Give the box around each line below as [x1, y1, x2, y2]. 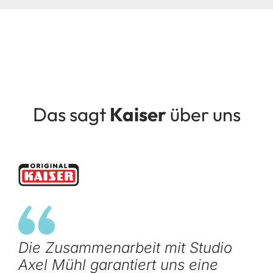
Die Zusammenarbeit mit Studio [18, 238, 232, 257]
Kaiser [109, 102, 166, 127]
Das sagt [32, 102, 110, 127]
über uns [166, 102, 241, 127]
